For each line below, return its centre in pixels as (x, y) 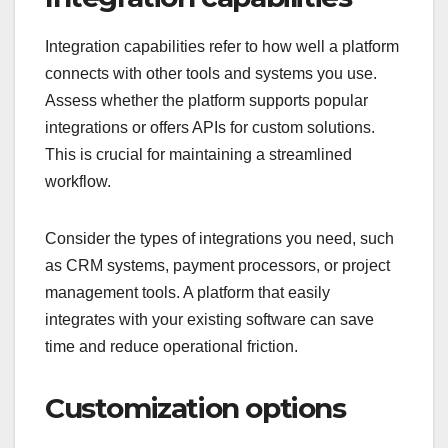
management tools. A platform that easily (187, 292)
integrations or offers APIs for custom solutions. (210, 127)
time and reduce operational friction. (171, 346)
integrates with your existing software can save (209, 319)
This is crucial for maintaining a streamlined (198, 154)
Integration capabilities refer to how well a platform (222, 46)
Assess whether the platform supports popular (206, 100)
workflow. (78, 181)
